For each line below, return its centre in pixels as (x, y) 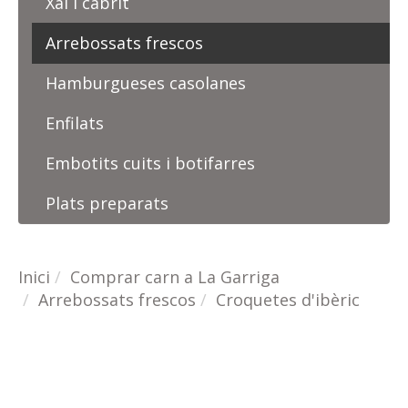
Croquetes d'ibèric (288, 300)
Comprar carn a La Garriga (175, 277)
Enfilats (75, 123)
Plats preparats (107, 203)
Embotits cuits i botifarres (150, 163)
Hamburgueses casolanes (146, 83)
